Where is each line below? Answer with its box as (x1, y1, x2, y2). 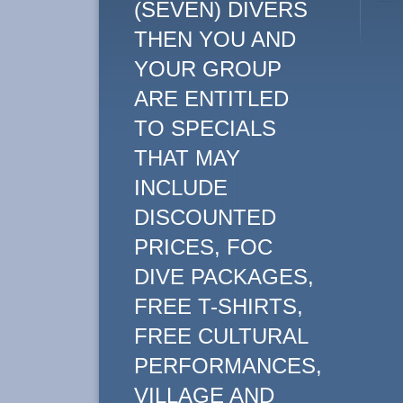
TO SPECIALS (133, 116, 276, 140)
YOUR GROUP (133, 57, 282, 81)
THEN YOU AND (133, 27, 296, 51)
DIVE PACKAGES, (133, 264, 314, 289)
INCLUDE (133, 175, 228, 200)
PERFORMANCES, (133, 354, 322, 378)
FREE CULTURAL (133, 324, 308, 348)
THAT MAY (133, 146, 240, 170)
